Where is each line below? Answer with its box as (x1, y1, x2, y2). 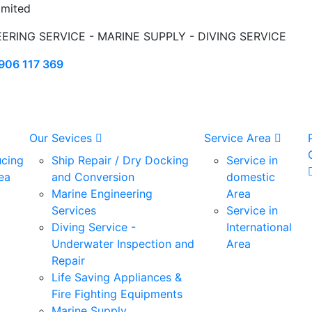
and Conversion (51, 169, 134, 184)
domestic (226, 169, 275, 184)
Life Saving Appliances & (51, 270, 182, 284)
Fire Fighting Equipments (51, 286, 182, 301)
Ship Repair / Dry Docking (51, 153, 189, 167)
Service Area (203, 130, 274, 145)
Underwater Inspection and (51, 236, 194, 251)
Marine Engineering (51, 186, 153, 201)
